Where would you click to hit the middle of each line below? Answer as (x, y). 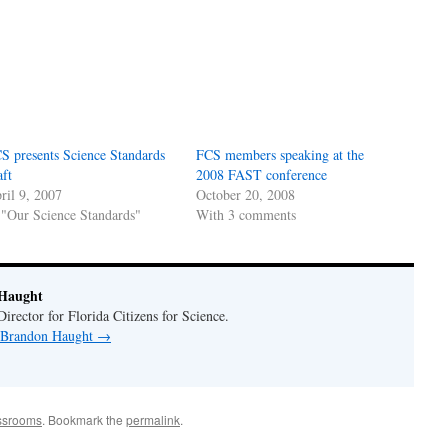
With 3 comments (246, 214)
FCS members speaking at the (280, 154)
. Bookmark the (84, 419)
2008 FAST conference (262, 174)
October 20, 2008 (246, 194)
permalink (153, 419)
